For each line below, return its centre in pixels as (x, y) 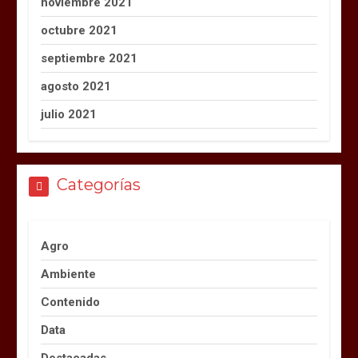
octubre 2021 (80, 30)
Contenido (71, 302)
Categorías (99, 184)
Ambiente (69, 274)
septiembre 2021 (89, 58)
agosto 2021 (76, 86)
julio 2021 (69, 114)
